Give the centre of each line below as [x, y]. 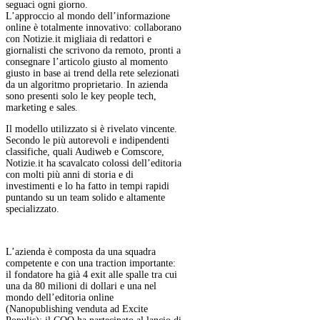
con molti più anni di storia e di [70, 175]
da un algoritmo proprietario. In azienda [87, 85]
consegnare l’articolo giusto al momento [87, 62]
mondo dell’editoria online [60, 298]
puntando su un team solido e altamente [85, 198]
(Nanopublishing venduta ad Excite [77, 309]
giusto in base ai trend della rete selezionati [92, 74]
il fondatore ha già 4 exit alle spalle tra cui [91, 275]
